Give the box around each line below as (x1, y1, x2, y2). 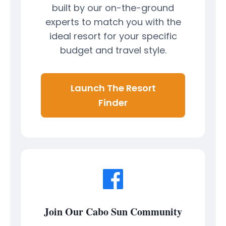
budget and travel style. (60, 43, 166, 56)
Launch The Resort (70, 82, 156, 95)
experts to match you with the (45, 15, 181, 28)
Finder (98, 96, 128, 109)
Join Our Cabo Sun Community (44, 204, 182, 219)
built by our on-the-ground (52, 1, 174, 14)
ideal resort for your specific (49, 29, 177, 42)
